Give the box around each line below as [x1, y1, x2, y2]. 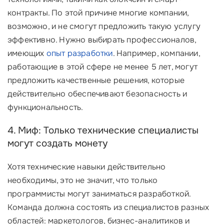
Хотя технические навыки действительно [7, 161, 166, 172]
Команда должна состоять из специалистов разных [7, 202, 209, 212]
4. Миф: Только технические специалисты [7, 124, 198, 136]
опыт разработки [46, 48, 113, 58]
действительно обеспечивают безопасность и [7, 88, 187, 99]
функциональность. [7, 102, 83, 112]
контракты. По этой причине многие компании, [7, 7, 189, 18]
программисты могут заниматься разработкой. [7, 188, 191, 199]
